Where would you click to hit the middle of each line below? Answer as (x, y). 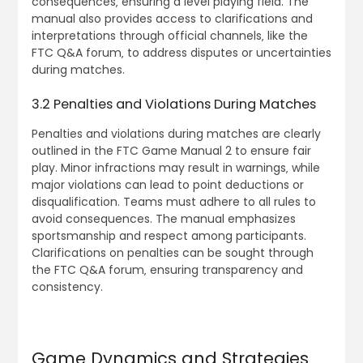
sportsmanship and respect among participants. (169, 236)
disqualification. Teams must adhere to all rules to (173, 202)
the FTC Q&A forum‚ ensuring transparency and (167, 270)
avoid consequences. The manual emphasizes (163, 219)
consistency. (67, 287)
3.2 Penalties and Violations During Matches (173, 105)
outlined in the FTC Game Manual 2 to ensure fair (171, 151)
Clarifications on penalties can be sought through (172, 253)
